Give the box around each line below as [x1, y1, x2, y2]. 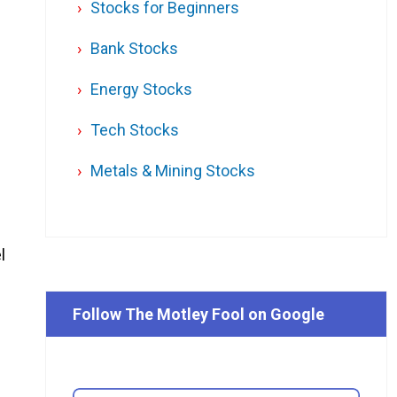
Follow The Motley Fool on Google [73, 305, 324, 324]
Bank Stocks [90, 39, 178, 58]
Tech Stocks [90, 121, 179, 140]
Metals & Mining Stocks [90, 161, 255, 181]
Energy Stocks [90, 80, 192, 99]
